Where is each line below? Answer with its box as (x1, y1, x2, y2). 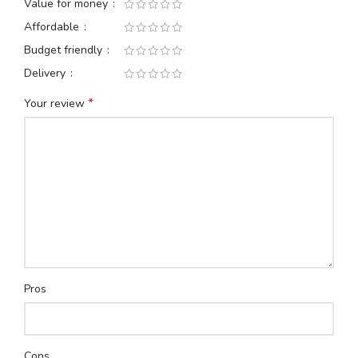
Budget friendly (24, 42, 105, 58)
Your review (24, 95, 88, 111)
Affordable (24, 18, 82, 34)
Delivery (24, 65, 69, 81)
